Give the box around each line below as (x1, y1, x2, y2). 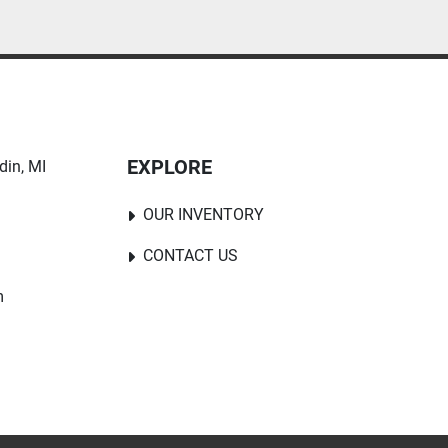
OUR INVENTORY (143, 205, 264, 224)
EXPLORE (127, 155, 212, 179)
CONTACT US (143, 246, 238, 265)
